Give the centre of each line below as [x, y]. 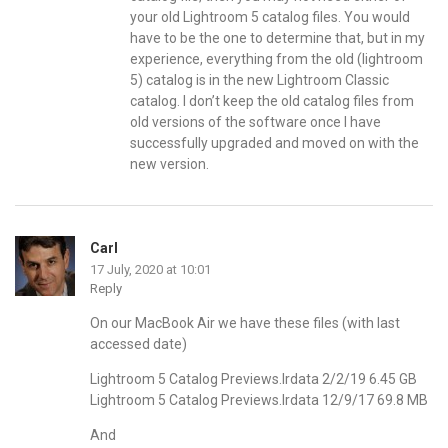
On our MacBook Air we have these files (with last [245, 322]
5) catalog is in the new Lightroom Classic [259, 79]
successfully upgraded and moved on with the [274, 142]
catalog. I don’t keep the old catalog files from [272, 100]
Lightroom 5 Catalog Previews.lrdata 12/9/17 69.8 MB [259, 399]
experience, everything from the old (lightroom [276, 58]
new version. [169, 163]
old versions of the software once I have [255, 121]
